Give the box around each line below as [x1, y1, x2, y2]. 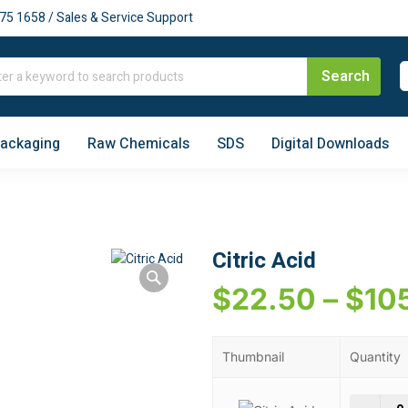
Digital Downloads [271, 132, 389, 155]
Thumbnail [222, 349, 284, 365]
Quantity [350, 349, 401, 365]
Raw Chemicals [87, 132, 189, 155]
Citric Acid [212, 245, 316, 278]
